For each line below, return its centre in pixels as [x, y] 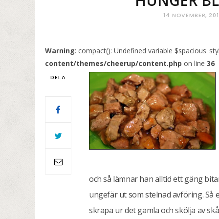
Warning [60, 51]
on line [194, 63]
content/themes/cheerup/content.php [113, 63]
